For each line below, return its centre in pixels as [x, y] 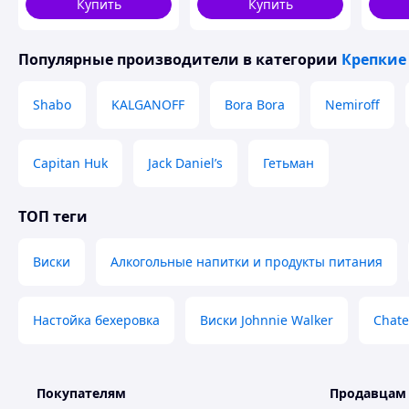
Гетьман [288, 163]
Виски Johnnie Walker [267, 320]
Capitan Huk [70, 163]
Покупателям [81, 393]
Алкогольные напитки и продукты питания [246, 262]
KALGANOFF [148, 105]
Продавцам [368, 393]
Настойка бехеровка [96, 320]
